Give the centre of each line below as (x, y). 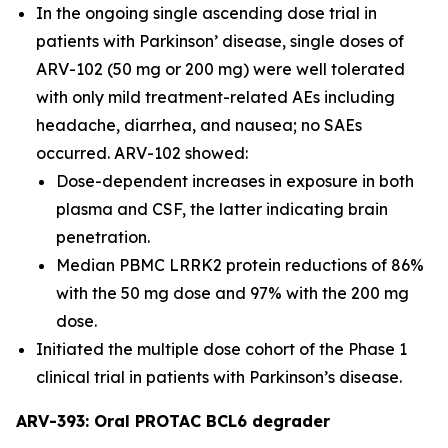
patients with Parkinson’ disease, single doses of (220, 41)
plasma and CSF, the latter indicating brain (222, 209)
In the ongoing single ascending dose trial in (206, 13)
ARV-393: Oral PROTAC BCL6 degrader (173, 421)
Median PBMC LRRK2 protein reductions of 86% (240, 265)
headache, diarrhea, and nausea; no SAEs (199, 125)
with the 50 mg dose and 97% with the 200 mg (232, 293)
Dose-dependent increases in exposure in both (235, 181)
